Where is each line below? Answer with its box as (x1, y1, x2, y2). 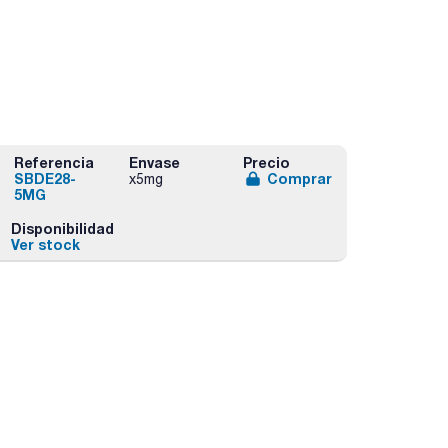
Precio (242, 154, 290, 171)
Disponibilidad (10, 219, 114, 237)
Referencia (14, 154, 95, 171)
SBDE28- (14, 170, 77, 187)
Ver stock (10, 235, 80, 253)
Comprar (266, 170, 332, 187)
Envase (128, 154, 180, 171)
